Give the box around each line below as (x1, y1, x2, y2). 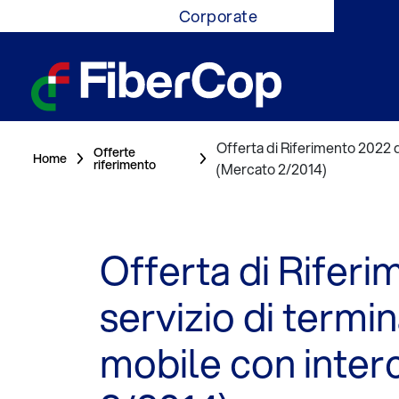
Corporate (178, 4, 258, 28)
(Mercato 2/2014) (216, 159, 328, 179)
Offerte (94, 143, 136, 161)
